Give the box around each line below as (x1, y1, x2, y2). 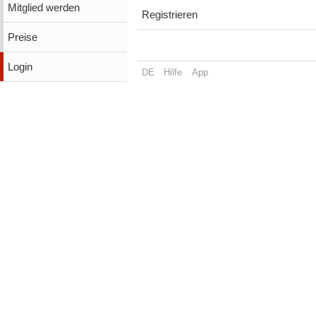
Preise (7, 31, 37, 43)
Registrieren (141, 9, 197, 21)
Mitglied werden (7, 1, 80, 13)
